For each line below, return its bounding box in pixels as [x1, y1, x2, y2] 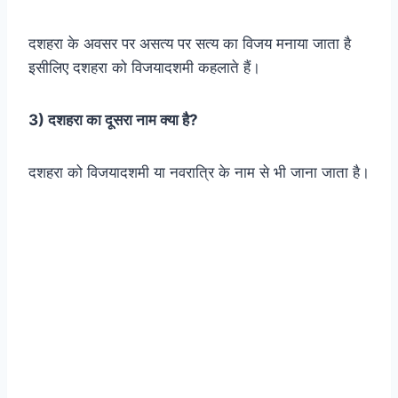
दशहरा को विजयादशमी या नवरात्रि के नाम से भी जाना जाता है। [28, 163, 370, 182]
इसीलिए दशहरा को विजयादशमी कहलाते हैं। [28, 59, 260, 77]
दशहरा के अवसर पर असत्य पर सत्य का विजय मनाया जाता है [28, 35, 351, 53]
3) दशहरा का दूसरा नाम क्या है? [28, 111, 198, 130]
